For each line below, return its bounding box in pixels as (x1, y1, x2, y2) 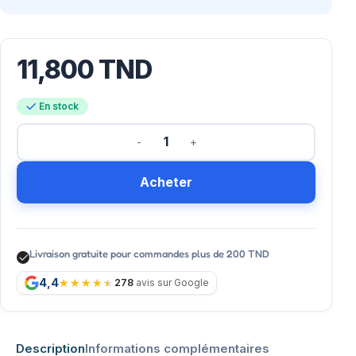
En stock (38, 99, 79, 112)
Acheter (140, 173, 192, 190)
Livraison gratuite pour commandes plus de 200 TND (29, 246, 269, 260)
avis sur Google (133, 276, 209, 288)
